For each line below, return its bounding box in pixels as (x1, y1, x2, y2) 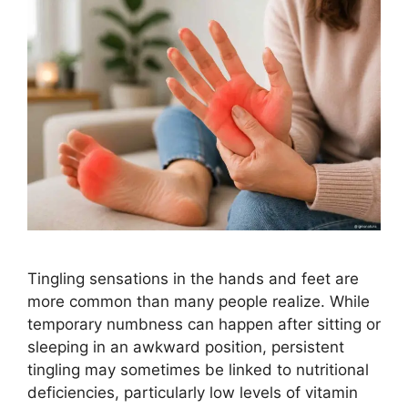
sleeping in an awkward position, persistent (27, 338, 344, 357)
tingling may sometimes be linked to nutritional (27, 361, 369, 380)
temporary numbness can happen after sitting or (27, 315, 381, 334)
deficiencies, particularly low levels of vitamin (27, 383, 358, 403)
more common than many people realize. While (27, 292, 370, 311)
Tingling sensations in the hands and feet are (27, 270, 359, 289)
